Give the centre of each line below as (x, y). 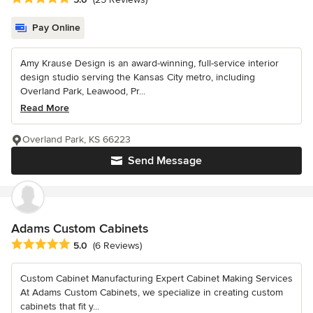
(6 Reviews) (117, 246)
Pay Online (56, 27)
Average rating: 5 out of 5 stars (85, 245)
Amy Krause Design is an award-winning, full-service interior (150, 63)
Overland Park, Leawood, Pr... (83, 91)
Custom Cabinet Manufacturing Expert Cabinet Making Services (156, 279)
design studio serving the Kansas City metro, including (138, 77)
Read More (45, 108)
